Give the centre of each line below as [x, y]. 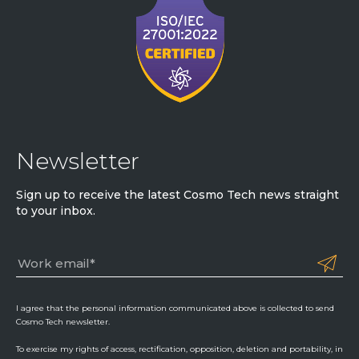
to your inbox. [56, 210]
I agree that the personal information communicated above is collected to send [175, 308]
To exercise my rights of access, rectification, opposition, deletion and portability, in [179, 349]
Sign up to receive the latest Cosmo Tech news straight [177, 194]
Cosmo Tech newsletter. [63, 321]
